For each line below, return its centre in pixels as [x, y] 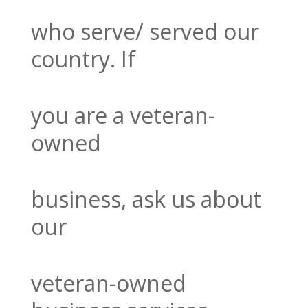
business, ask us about [146, 199]
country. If [83, 59]
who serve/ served [127, 32]
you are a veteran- [123, 115]
